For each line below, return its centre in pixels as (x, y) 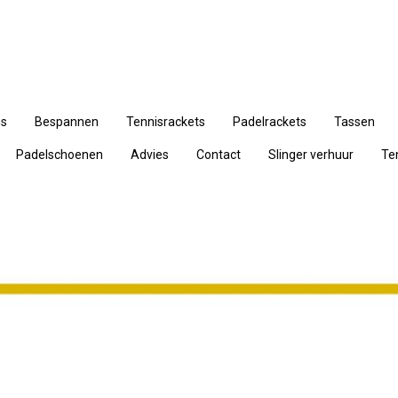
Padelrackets (270, 122)
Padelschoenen (60, 155)
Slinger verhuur (311, 155)
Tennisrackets (166, 122)
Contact (219, 155)
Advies (150, 155)
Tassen (354, 122)
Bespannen (67, 122)
